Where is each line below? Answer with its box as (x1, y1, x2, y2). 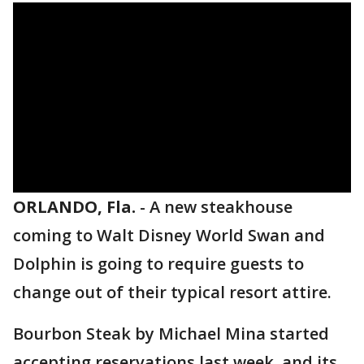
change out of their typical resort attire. (13, 281, 331, 303)
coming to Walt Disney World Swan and (13, 224, 325, 246)
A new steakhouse (149, 196, 292, 218)
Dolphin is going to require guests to (13, 253, 304, 275)
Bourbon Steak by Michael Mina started (13, 323, 329, 344)
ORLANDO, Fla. (13, 196, 136, 218)
